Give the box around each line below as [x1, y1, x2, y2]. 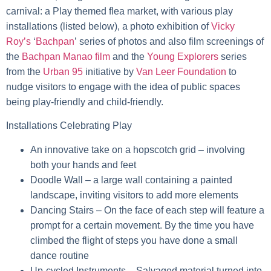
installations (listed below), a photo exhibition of [6, 21, 211, 31]
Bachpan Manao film [22, 51, 110, 62]
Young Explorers [147, 51, 218, 62]
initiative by [83, 66, 136, 77]
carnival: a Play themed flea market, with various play [6, 5, 233, 16]
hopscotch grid [133, 144, 196, 155]
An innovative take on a [30, 144, 133, 155]
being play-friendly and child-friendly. [6, 96, 163, 107]
